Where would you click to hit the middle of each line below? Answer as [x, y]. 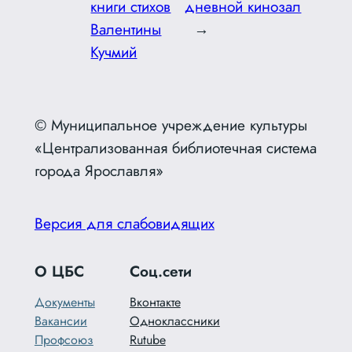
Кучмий [114, 51]
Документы [64, 302]
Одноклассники [174, 321]
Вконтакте [155, 302]
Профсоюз [64, 340]
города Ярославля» [99, 170]
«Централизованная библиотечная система [175, 147]
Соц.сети [160, 271]
